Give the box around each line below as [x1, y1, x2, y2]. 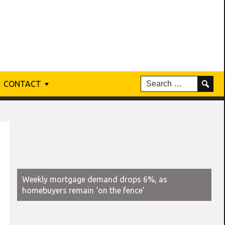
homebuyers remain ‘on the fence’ [22, 185, 145, 195]
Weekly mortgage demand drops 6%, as [22, 174, 167, 184]
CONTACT [4, 79, 41, 88]
